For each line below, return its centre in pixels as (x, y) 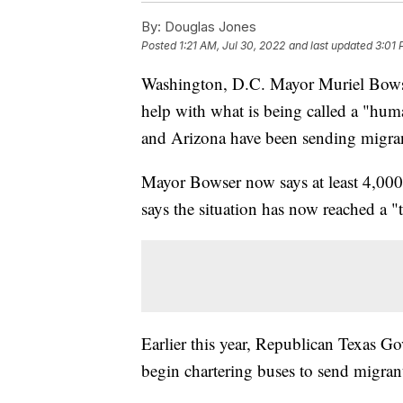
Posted (160, 45)
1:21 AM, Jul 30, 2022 (232, 45)
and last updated (331, 45)
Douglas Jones (209, 26)
